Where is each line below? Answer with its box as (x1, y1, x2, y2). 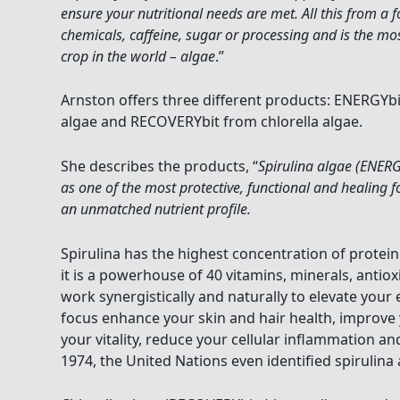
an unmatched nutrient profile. (61, 199, 251, 220)
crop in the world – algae (61, 46, 215, 66)
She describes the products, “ (61, 156, 258, 177)
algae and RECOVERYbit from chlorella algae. (61, 112, 362, 132)
